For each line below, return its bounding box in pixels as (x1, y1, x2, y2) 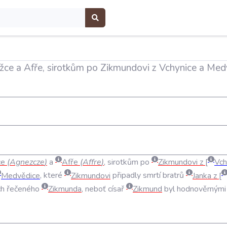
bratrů (163, 170, 184, 181)
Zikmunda (48, 183, 82, 195)
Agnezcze (10, 157, 45, 168)
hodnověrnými (177, 183, 226, 195)
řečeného (7, 183, 40, 195)
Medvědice (1, 170, 40, 181)
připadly (112, 170, 141, 181)
